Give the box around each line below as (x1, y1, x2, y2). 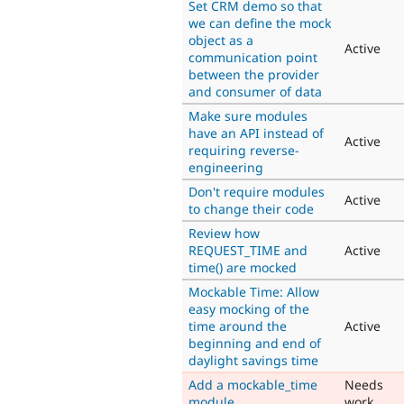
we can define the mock (188, 14, 331, 32)
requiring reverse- (188, 141, 299, 159)
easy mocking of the (188, 299, 309, 317)
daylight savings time (188, 351, 318, 369)
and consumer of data (188, 82, 322, 100)
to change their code (188, 199, 314, 217)
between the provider (188, 65, 319, 83)
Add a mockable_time (188, 375, 317, 393)
